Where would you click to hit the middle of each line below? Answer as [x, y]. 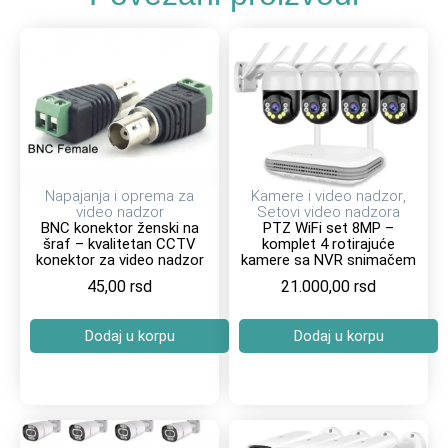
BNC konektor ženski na [119, 227]
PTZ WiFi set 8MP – [328, 227]
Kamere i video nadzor [327, 195]
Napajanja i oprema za [119, 195]
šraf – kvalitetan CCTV [119, 243]
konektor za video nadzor [119, 259]
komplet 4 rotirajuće [328, 243]
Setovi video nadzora [328, 211]
